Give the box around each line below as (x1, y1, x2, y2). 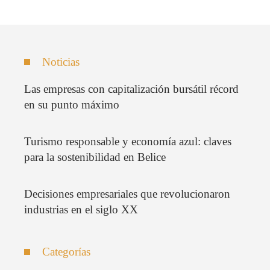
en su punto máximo (24, 98, 119, 111)
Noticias (42, 55, 80, 69)
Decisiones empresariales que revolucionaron (24, 187, 230, 201)
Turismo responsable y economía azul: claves (24, 135, 231, 148)
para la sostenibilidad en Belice (24, 151, 166, 164)
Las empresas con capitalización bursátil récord (24, 83, 239, 96)
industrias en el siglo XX (24, 203, 138, 216)
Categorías (42, 245, 90, 259)
